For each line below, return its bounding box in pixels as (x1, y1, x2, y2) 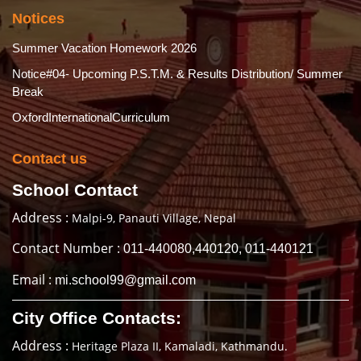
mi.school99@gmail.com (55, 272, 196, 287)
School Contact (12, 180, 138, 199)
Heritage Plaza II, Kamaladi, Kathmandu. (68, 338, 288, 354)
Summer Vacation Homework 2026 (12, 40, 197, 55)
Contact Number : (12, 239, 120, 257)
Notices (12, 10, 64, 27)
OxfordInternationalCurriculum (12, 110, 170, 124)
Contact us (12, 150, 87, 167)
